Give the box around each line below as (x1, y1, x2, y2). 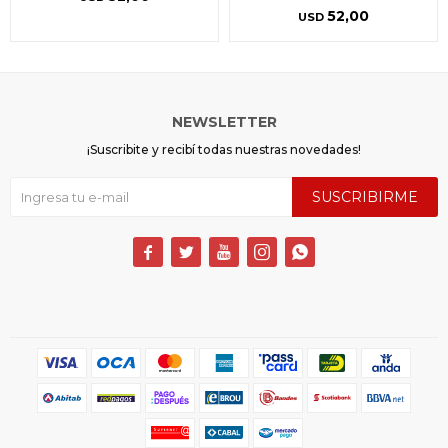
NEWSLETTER (171, 112, 277, 131)
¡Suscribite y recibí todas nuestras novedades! (87, 141, 361, 157)
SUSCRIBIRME (312, 187, 418, 206)
